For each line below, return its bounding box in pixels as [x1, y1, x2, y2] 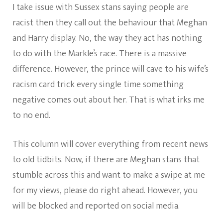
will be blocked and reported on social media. [12, 199, 180, 214]
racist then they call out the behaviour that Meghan [12, 15, 207, 30]
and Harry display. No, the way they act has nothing [12, 31, 202, 46]
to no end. [12, 108, 50, 123]
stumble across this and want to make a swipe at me [12, 168, 205, 183]
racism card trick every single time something [12, 77, 184, 92]
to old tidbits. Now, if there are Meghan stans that [12, 152, 200, 167]
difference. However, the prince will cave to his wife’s [12, 62, 209, 77]
